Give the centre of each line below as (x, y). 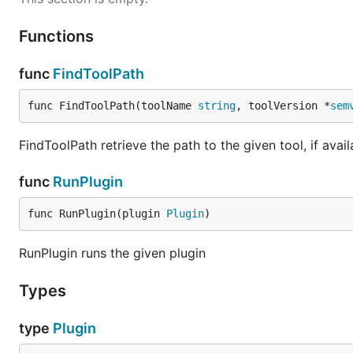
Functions (58, 36)
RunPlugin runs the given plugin (112, 253)
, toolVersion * (283, 106)
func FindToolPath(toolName (113, 106)
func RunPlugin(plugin (97, 214)
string (217, 106)
